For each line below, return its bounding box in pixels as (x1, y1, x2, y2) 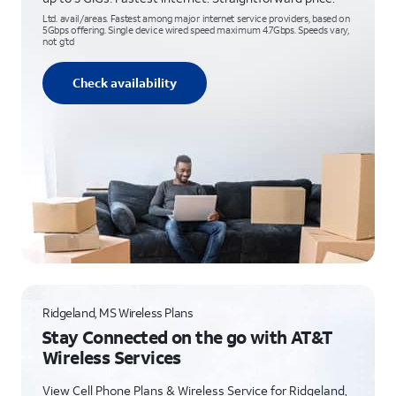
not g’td (42, 35, 74, 48)
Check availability (72, 74, 177, 91)
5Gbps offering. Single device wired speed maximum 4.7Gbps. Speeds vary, (42, 24, 349, 36)
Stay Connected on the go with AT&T (42, 325, 333, 348)
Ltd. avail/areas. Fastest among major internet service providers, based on (42, 12, 350, 25)
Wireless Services (42, 346, 181, 369)
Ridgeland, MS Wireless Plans (42, 304, 194, 321)
